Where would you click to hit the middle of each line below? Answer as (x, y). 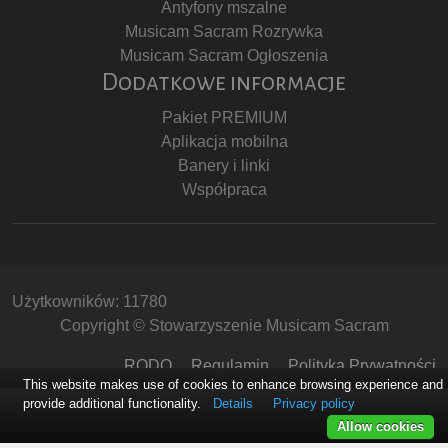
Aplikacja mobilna (224, 141)
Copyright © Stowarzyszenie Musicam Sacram (224, 325)
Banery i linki (224, 165)
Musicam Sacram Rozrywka (224, 31)
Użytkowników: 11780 (89, 301)
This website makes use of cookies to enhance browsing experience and (233, 384)
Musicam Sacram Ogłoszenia (224, 55)
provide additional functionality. (114, 403)
